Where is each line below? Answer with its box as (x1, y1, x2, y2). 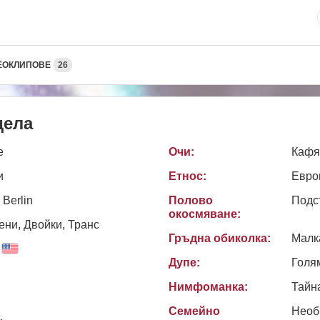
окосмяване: (169, 207, 241, 220)
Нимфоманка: (169, 280, 248, 293)
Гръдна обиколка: (169, 231, 271, 244)
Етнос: (169, 169, 206, 182)
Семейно (169, 304, 220, 317)
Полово (169, 194, 213, 206)
